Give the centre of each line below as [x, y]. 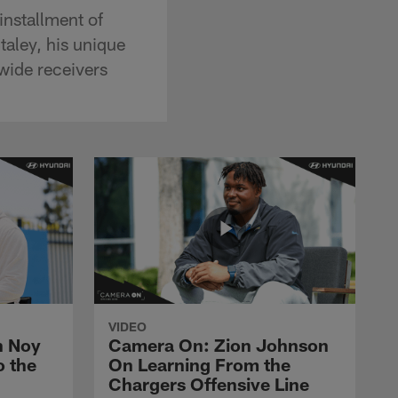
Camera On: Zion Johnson [219, 344]
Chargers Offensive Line [209, 383]
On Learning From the [199, 364]
